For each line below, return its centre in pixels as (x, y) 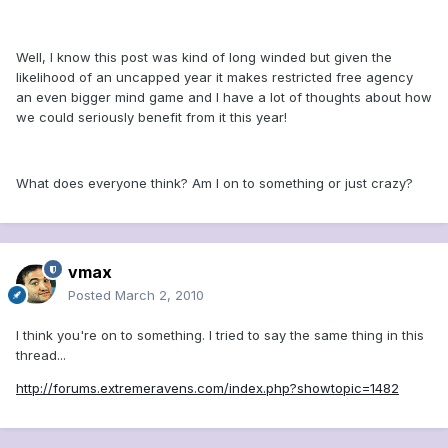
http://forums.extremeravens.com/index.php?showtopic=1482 (207, 388)
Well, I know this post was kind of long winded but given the (204, 57)
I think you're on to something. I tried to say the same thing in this (220, 335)
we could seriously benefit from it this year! (151, 117)
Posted (91, 295)
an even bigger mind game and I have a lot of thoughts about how (224, 97)
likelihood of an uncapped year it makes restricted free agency (214, 77)
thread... (41, 355)
